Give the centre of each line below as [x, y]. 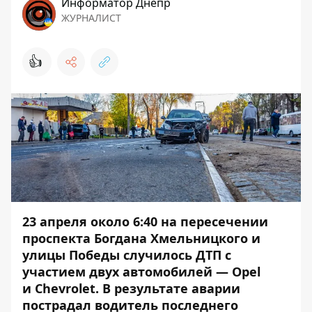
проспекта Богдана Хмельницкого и [141, 238]
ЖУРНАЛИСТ [91, 18]
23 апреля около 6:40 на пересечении [145, 221]
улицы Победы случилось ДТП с [127, 255]
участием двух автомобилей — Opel [141, 272]
